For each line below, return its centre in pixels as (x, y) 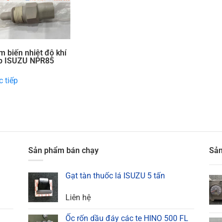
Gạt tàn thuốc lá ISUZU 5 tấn (115, 175)
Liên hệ (78, 197)
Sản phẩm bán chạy (63, 150)
